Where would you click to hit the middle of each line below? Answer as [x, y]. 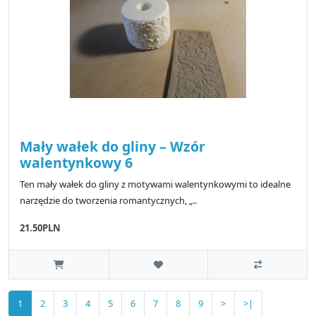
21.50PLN [40, 227]
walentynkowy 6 [76, 162]
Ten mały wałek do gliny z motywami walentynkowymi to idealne [155, 184]
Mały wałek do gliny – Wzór [113, 146]
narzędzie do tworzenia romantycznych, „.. [108, 200]
